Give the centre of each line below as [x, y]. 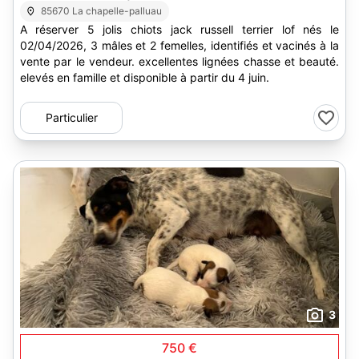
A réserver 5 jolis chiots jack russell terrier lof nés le [28, 29]
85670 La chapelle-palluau [102, 11]
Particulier [71, 117]
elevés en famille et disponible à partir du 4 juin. [145, 77]
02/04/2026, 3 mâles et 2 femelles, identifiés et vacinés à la [179, 45]
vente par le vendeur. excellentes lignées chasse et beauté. [179, 61]
